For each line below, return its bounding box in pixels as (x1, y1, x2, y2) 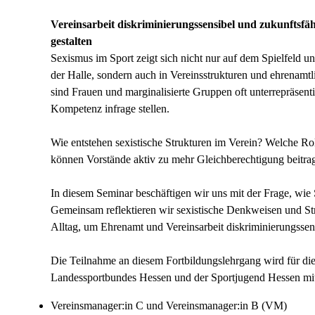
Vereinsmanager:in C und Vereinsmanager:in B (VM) (51, 300, 287, 311)
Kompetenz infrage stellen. (51, 103, 169, 115)
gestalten (51, 35, 92, 47)
